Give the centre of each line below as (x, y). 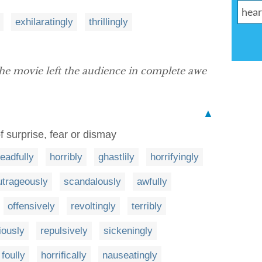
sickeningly (128, 231)
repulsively (64, 231)
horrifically (64, 255)
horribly (66, 157)
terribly (147, 206)
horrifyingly (175, 157)
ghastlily (116, 157)
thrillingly (108, 22)
